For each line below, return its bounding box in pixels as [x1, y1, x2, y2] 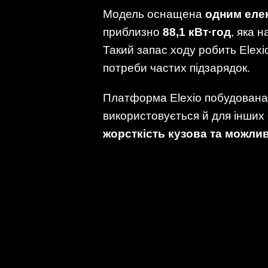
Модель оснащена [103, 8, 205, 21]
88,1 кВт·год [163, 26, 231, 39]
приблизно [103, 26, 163, 39]
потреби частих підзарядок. [103, 62, 250, 75]
